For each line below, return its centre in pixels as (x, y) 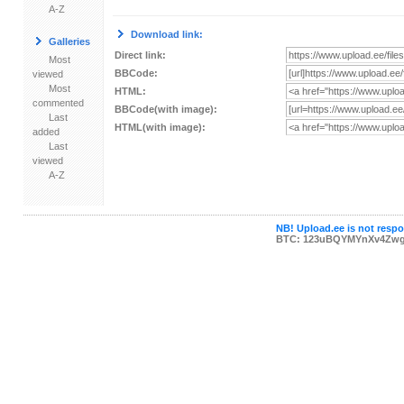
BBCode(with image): (165, 109)
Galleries (69, 41)
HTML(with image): (160, 127)
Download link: (166, 34)
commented (58, 103)
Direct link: (140, 55)
